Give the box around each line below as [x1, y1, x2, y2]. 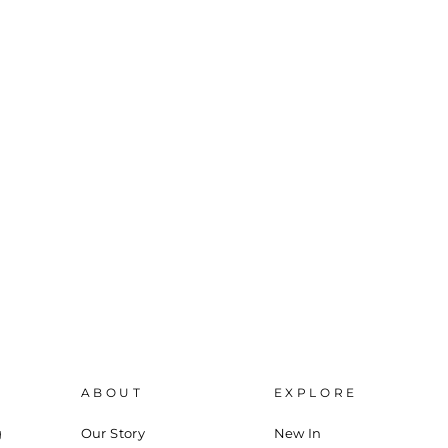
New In [273, 425, 322, 441]
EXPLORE [273, 384, 358, 400]
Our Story [80, 425, 146, 441]
